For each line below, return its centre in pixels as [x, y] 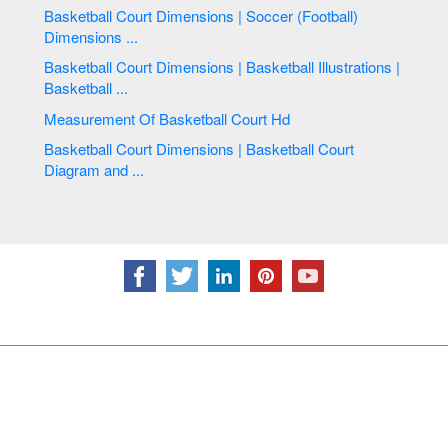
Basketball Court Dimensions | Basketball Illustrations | [80, 67]
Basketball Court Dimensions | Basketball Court [80, 149]
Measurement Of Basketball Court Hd [283, 118]
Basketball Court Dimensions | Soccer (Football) [80, 15]
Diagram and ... [94, 170]
